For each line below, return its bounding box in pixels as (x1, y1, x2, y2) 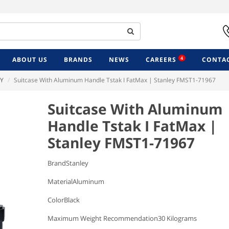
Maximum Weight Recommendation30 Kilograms (47, 214, 197, 223)
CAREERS (146, 55, 178, 64)
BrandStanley (47, 158, 88, 168)
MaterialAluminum (47, 177, 104, 186)
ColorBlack (47, 195, 80, 204)
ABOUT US (12, 55, 48, 64)
